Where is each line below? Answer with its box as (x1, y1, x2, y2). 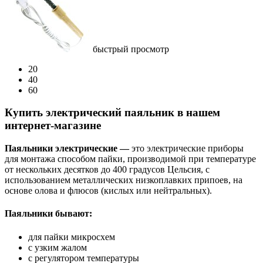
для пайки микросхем (28, 231, 115, 242)
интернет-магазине (5, 119, 101, 132)
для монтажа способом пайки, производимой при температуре (5, 154, 256, 164)
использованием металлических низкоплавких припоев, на (5, 175, 242, 186)
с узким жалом (28, 242, 87, 252)
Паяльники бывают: (5, 208, 92, 219)
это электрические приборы (129, 143, 244, 154)
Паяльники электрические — (5, 143, 129, 154)
